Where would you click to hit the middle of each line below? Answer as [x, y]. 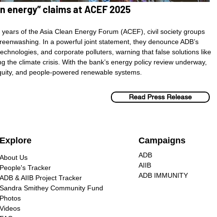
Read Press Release [160, 97]
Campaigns [162, 140]
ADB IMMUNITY [163, 175]
